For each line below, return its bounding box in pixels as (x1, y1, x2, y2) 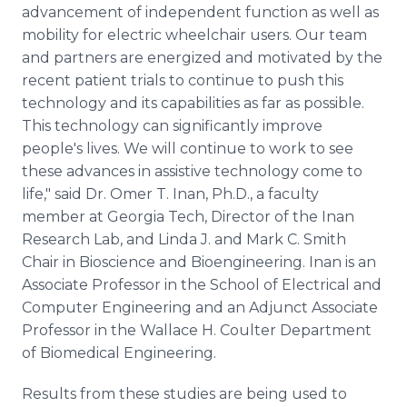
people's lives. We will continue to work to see (22, 140, 353, 157)
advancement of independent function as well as (22, 4, 379, 21)
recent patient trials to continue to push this (22, 72, 343, 89)
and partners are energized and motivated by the (22, 49, 382, 66)
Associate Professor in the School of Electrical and (22, 276, 382, 293)
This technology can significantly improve (22, 117, 323, 134)
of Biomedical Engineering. (22, 344, 216, 362)
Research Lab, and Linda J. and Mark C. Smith (22, 231, 346, 248)
